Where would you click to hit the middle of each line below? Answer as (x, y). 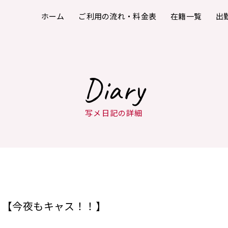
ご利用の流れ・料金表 (118, 16)
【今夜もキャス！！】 (54, 206)
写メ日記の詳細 (114, 112)
